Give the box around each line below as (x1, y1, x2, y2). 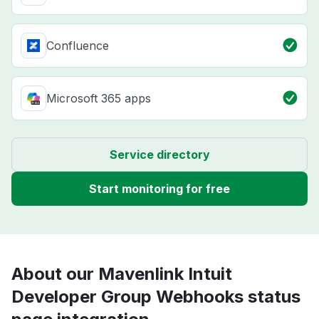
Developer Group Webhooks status (11, 286, 300, 307)
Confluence (46, 38, 109, 53)
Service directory (109, 147, 210, 162)
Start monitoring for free (89, 181, 230, 196)
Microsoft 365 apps (46, 90, 151, 105)
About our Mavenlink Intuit (11, 263, 232, 284)
